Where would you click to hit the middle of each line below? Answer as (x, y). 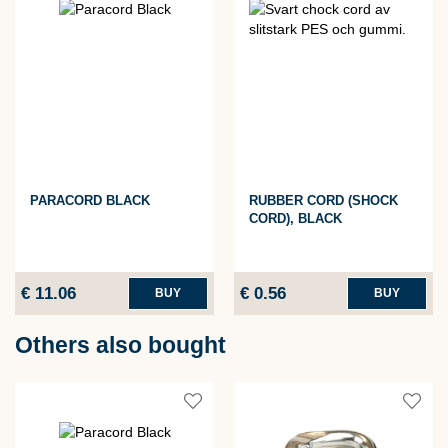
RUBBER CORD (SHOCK (323, 200)
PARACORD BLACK (90, 200)
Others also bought (120, 345)
